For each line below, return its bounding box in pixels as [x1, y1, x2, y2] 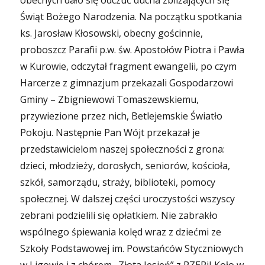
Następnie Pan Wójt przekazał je [53, 126, 201, 139]
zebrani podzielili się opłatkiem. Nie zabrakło [20, 209, 218, 222]
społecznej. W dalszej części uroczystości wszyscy [20, 192, 235, 205]
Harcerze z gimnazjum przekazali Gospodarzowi [20, 76, 234, 89]
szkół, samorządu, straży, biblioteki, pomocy [20, 176, 216, 189]
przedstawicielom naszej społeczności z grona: [20, 143, 225, 156]
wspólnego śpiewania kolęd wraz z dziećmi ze [20, 225, 222, 238]
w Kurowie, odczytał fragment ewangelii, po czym [20, 60, 237, 73]
